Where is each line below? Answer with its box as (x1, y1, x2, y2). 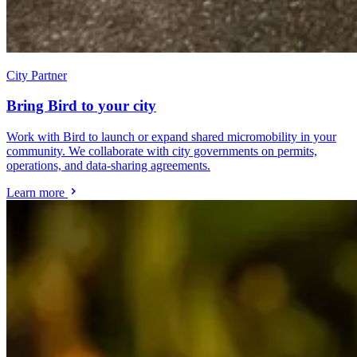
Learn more (6, 186, 68, 200)
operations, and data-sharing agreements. (6, 159, 210, 173)
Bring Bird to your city (6, 97, 156, 115)
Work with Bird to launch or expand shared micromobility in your (6, 130, 336, 144)
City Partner (6, 68, 67, 82)
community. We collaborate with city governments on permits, (6, 144, 317, 159)
